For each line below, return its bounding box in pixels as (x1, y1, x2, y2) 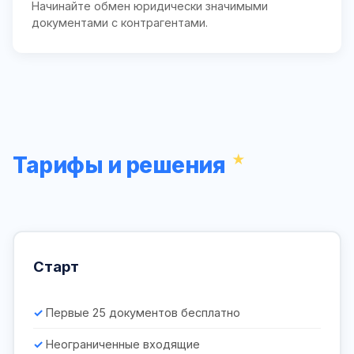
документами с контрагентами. (32, 15, 208, 29)
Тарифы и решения (13, 151, 225, 179)
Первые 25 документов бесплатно (46, 305, 240, 319)
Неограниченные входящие (46, 337, 200, 351)
